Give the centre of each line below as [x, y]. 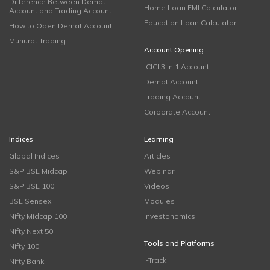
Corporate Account [177, 112]
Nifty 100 [24, 246]
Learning [159, 139]
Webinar [159, 171]
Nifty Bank [27, 261]
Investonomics [170, 216]
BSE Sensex [30, 201]
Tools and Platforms [179, 243]
